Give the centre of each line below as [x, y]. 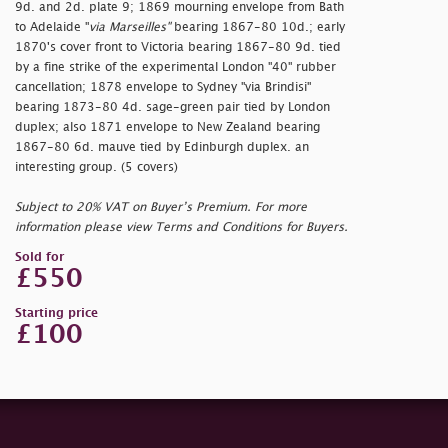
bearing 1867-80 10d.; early [257, 28]
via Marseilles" [129, 28]
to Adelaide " [52, 28]
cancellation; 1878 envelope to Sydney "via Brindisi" [163, 88]
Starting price [56, 314]
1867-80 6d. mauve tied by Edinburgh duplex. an [162, 148]
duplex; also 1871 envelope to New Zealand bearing [167, 128]
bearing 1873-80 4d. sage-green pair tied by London [172, 108]
